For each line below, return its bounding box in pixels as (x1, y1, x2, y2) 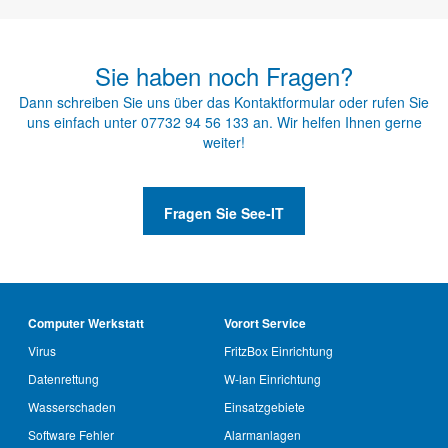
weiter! (203, 131, 245, 152)
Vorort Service (224, 314, 306, 333)
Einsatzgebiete (224, 398, 305, 416)
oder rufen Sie (335, 91, 429, 112)
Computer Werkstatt (28, 314, 144, 333)
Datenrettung (28, 370, 99, 388)
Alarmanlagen (224, 426, 301, 444)
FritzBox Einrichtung (224, 342, 333, 360)
